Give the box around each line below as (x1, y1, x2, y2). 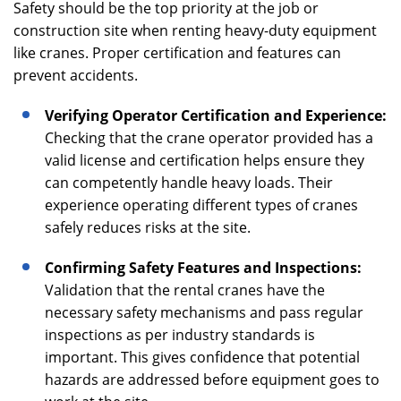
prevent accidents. (13, 65, 138, 85)
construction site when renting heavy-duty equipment (13, 21, 377, 40)
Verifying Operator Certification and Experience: (45, 106, 387, 125)
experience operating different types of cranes (45, 195, 358, 215)
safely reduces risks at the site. (45, 218, 251, 237)
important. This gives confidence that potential (45, 347, 360, 367)
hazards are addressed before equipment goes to (45, 370, 380, 389)
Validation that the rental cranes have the (45, 280, 325, 300)
